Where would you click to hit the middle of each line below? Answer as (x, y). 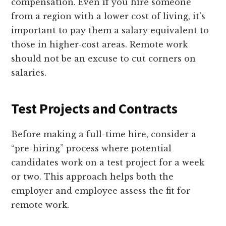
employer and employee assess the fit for (101, 191)
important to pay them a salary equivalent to (110, 31)
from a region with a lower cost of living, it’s (108, 16)
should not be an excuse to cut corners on (104, 59)
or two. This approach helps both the (93, 177)
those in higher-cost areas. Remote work (100, 45)
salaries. (29, 73)
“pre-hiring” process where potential (92, 149)
